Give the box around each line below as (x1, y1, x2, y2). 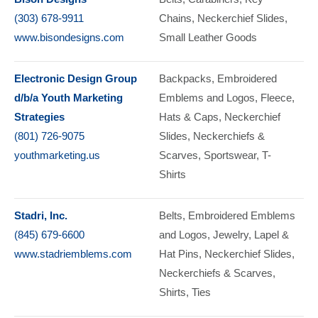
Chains (159, 11, 192, 24)
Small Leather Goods (159, 31, 257, 43)
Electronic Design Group (14, 72, 137, 84)
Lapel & (254, 228, 289, 241)
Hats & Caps (159, 110, 219, 123)
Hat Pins (159, 247, 199, 260)
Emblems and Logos (159, 91, 255, 104)
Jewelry (213, 228, 248, 241)
